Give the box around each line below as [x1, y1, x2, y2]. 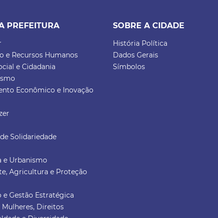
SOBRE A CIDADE [113, 21, 185, 31]
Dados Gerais [113, 51, 159, 60]
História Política [113, 39, 168, 48]
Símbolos [113, 62, 145, 72]
